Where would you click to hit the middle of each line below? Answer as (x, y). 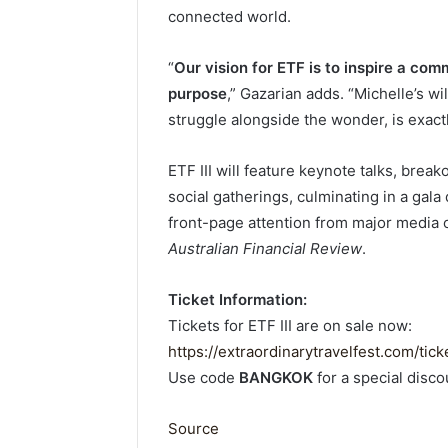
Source (193, 428)
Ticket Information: (237, 299)
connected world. (229, 16)
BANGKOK (276, 377)
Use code (203, 377)
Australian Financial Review (265, 248)
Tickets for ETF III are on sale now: (290, 325)
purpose (197, 93)
